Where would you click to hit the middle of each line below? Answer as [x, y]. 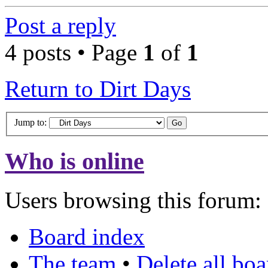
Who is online [74, 162]
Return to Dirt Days [98, 89]
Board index [87, 237]
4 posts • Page [74, 53]
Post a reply [60, 26]
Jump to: [31, 122]
